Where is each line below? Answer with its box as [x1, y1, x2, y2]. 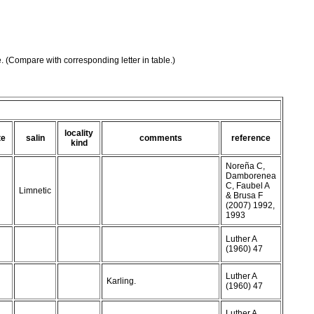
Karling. [107, 275, 136, 286]
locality [64, 128, 93, 138]
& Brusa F [226, 190, 263, 200]
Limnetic [19, 185, 51, 196]
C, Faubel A [226, 180, 270, 191]
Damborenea [226, 170, 276, 181]
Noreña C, [226, 161, 265, 171]
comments [139, 132, 182, 143]
